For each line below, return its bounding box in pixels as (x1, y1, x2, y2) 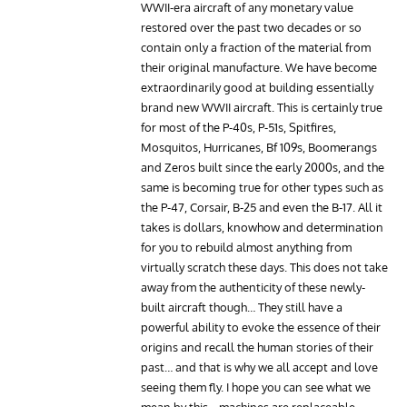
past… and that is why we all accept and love (141, 359, 378, 374)
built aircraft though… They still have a (141, 299, 342, 314)
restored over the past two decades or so (141, 19, 362, 35)
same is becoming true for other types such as (141, 179, 383, 194)
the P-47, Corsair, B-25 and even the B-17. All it (141, 199, 382, 214)
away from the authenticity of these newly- (141, 279, 365, 294)
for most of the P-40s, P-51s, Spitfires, (141, 119, 336, 134)
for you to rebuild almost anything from (141, 239, 352, 254)
